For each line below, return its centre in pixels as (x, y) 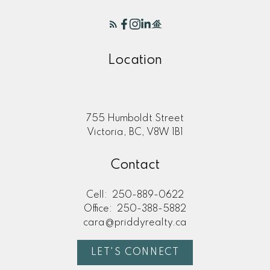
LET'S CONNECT (135, 253)
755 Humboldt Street (135, 118)
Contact (135, 165)
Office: (99, 209)
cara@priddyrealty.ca (135, 223)
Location (135, 60)
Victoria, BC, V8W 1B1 (135, 132)
